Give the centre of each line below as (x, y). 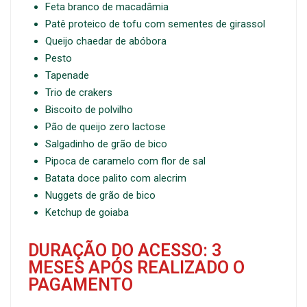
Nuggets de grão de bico (100, 196)
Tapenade (67, 76)
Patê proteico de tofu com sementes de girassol (155, 24)
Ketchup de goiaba (87, 213)
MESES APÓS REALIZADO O (136, 268)
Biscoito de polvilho (89, 110)
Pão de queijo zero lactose (106, 127)
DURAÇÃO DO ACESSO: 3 (125, 251)
